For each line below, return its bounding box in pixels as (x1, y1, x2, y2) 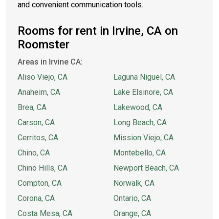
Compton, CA (18, 178, 62, 188)
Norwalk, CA (113, 178, 154, 188)
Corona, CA (18, 194, 55, 203)
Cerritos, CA (18, 133, 58, 142)
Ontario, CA (113, 194, 151, 203)
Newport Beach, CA (113, 163, 179, 173)
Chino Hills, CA (18, 163, 67, 173)
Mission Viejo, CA (113, 133, 174, 142)
